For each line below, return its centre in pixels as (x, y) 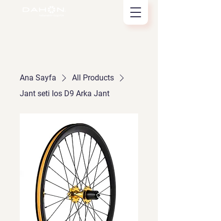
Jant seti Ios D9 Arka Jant (65, 93)
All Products (93, 78)
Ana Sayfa (38, 78)
